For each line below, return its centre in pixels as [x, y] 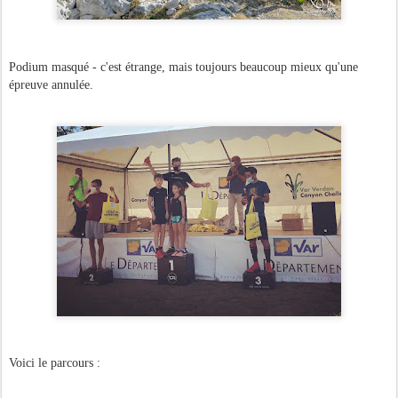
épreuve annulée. [51, 85]
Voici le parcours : [55, 363]
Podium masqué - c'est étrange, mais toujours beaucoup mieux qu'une [183, 67]
